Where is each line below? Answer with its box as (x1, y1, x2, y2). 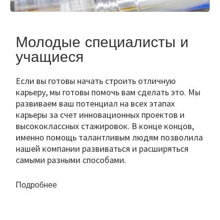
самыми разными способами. (16, 154, 126, 166)
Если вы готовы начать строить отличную (16, 75, 176, 87)
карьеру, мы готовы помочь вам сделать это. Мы (16, 86, 200, 98)
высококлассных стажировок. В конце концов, (16, 120, 194, 132)
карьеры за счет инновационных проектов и (16, 109, 185, 121)
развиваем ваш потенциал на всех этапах (16, 98, 175, 110)
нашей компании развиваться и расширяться (16, 143, 189, 155)
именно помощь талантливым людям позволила (16, 132, 203, 143)
